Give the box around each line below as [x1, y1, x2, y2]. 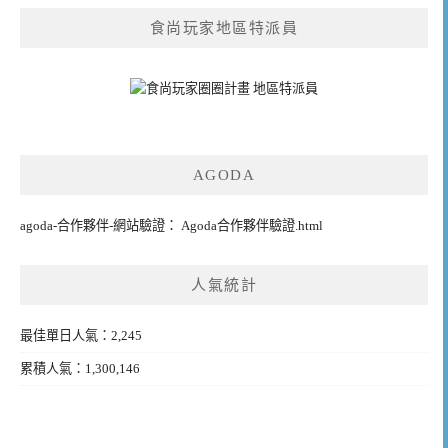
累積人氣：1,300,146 [20, 360, 140, 376]
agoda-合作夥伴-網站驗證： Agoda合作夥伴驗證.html [20, 217, 323, 233]
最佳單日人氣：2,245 [20, 327, 142, 343]
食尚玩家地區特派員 [149, 19, 299, 36]
